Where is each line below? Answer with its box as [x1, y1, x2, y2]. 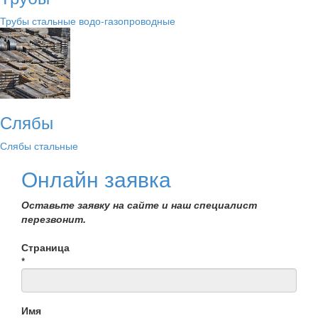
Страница [21, 240, 70, 254]
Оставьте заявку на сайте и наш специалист [21, 197, 257, 212]
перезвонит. [21, 212, 86, 226]
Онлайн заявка [21, 163, 171, 194]
